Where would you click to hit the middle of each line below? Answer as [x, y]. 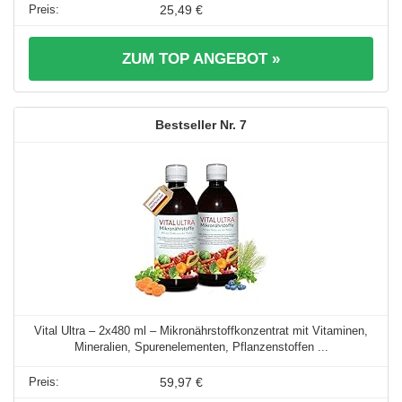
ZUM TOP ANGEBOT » [201, 59]
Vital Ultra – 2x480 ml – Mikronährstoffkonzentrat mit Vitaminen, [201, 331]
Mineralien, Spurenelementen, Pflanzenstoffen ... [201, 347]
